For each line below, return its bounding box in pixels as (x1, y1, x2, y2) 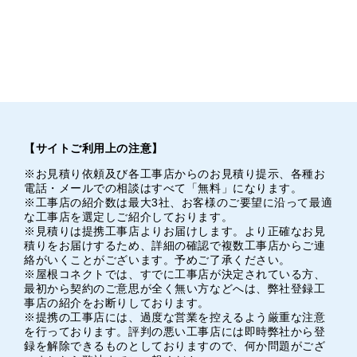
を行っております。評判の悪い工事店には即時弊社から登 (24, 324, 326, 338)
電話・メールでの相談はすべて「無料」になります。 (24, 181, 303, 194)
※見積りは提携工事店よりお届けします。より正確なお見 (24, 224, 326, 237)
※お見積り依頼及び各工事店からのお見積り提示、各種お (24, 167, 326, 180)
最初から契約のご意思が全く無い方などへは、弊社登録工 (24, 281, 326, 295)
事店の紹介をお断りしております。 (24, 296, 210, 309)
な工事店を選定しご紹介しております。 (24, 210, 233, 223)
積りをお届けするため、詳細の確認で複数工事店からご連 (24, 238, 326, 252)
